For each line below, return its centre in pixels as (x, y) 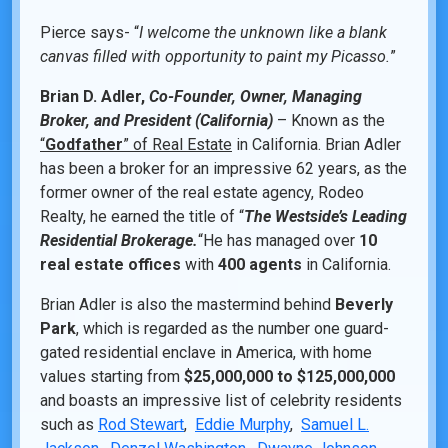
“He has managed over (278, 241)
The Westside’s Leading (325, 217)
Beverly (364, 305)
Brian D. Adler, (94, 97)
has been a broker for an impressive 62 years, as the (223, 169)
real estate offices (110, 265)
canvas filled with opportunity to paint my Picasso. (215, 57)
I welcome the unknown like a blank (263, 33)
